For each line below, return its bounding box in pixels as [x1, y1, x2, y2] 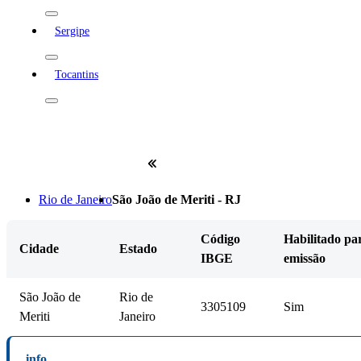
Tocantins [55, 68, 98, 81]
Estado [119, 241, 157, 255]
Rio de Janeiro [39, 192, 112, 206]
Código [201, 231, 240, 246]
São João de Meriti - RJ [112, 192, 241, 206]
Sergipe [55, 24, 89, 37]
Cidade [19, 241, 59, 255]
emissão [284, 251, 326, 265]
